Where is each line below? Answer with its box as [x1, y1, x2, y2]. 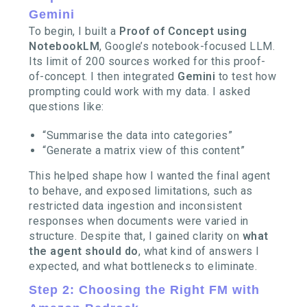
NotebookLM [29, 39, 100, 53]
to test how [218, 69, 277, 83]
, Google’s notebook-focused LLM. [99, 39, 275, 53]
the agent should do [29, 244, 138, 258]
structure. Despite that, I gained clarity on [29, 229, 243, 243]
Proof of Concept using [119, 24, 247, 38]
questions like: [29, 99, 104, 113]
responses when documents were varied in [29, 214, 249, 228]
